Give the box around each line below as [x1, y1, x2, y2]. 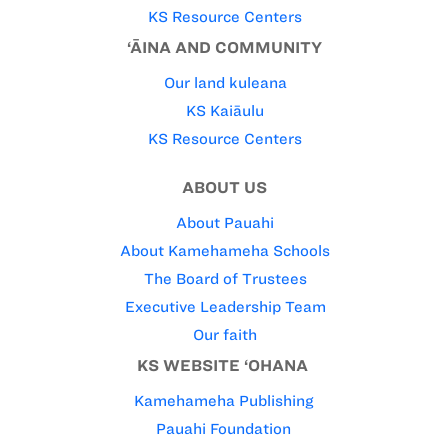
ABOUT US [181, 178, 267, 196]
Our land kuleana [163, 74, 287, 91]
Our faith [193, 326, 257, 343]
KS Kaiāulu [186, 102, 264, 119]
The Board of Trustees [143, 270, 307, 287]
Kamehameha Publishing [133, 392, 314, 409]
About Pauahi [176, 214, 274, 231]
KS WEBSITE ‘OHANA [137, 356, 308, 374]
